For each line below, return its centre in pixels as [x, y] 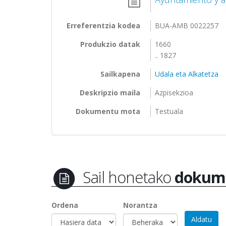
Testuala [169, 111]
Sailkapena [120, 74]
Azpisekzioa [174, 92]
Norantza [140, 205]
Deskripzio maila [110, 92]
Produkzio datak [110, 44]
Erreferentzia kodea [103, 25]
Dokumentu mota [108, 111]
